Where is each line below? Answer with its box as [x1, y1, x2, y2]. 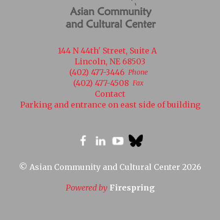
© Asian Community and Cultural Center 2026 [19, 162, 201, 172]
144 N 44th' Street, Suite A [57, 46, 157, 56]
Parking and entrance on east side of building [20, 100, 200, 110]
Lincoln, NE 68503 [75, 56, 145, 67]
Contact [95, 89, 125, 99]
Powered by [65, 183, 110, 193]
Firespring [109, 183, 155, 193]
